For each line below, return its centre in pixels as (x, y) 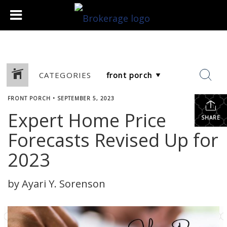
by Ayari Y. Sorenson (56, 184)
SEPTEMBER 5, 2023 (86, 98)
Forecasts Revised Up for (113, 140)
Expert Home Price (87, 120)
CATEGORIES (65, 75)
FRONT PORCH (29, 98)
